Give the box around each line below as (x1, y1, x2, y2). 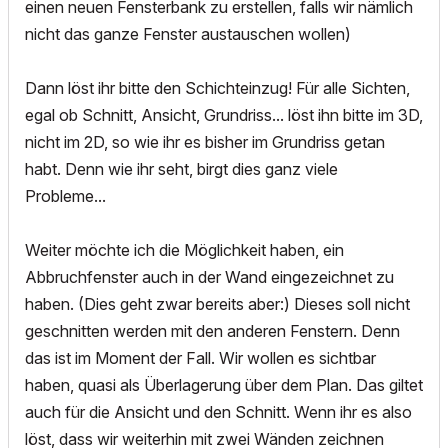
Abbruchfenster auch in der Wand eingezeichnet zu (25, 267, 394, 288)
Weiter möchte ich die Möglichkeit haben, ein (25, 240, 344, 261)
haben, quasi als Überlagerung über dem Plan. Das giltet (25, 375, 423, 396)
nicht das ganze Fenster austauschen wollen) (25, 24, 351, 45)
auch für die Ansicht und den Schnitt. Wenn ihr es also (25, 402, 412, 423)
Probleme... (25, 186, 110, 207)
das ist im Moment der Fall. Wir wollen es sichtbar (25, 348, 376, 369)
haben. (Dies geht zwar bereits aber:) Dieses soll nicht (25, 294, 410, 315)
